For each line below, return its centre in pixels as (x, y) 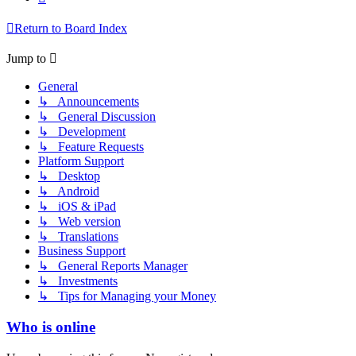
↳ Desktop (69, 176)
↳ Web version (79, 222)
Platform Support (81, 161)
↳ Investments (78, 281)
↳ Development (82, 132)
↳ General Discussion (97, 117)
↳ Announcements (89, 102)
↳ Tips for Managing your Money (127, 296)
